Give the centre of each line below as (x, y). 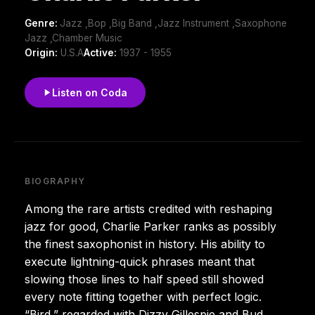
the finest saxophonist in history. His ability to (145, 244)
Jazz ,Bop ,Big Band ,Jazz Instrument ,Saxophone (173, 23)
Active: (100, 52)
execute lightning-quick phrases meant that (140, 261)
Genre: (42, 23)
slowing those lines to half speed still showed (144, 279)
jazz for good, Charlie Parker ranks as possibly (150, 226)
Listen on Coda (90, 92)
